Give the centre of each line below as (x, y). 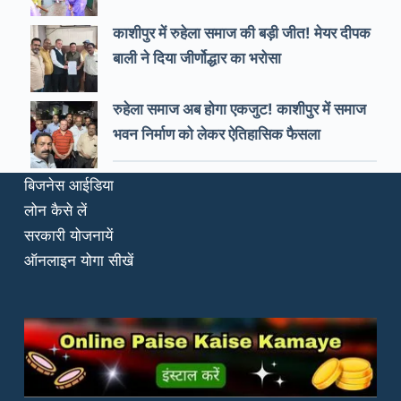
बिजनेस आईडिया (68, 186)
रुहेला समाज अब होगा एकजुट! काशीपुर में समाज (239, 109)
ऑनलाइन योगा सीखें (78, 261)
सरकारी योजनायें (68, 236)
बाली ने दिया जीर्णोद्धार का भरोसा (196, 58)
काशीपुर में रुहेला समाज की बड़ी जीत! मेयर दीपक (241, 33)
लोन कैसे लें (55, 211)
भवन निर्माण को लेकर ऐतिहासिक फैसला (216, 134)
